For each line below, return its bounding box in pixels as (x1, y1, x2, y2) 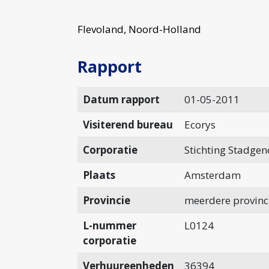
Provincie (82, 193, 130, 207)
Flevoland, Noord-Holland (77, 22, 202, 36)
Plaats (82, 168, 115, 182)
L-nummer (82, 219, 136, 232)
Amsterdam (184, 168, 241, 182)
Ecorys (184, 118, 216, 131)
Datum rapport (82, 92, 160, 106)
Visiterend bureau (82, 118, 173, 131)
